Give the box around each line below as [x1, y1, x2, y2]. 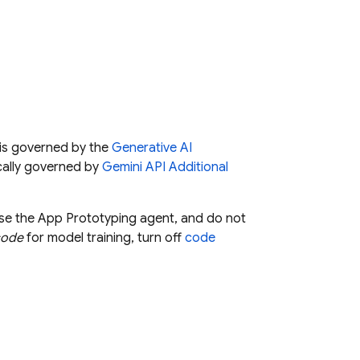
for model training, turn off [23, 230, 185, 246]
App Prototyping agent [38, 211, 174, 227]
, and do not [174, 211, 246, 227]
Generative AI [112, 140, 192, 156]
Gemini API [102, 159, 166, 175]
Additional [166, 159, 228, 175]
